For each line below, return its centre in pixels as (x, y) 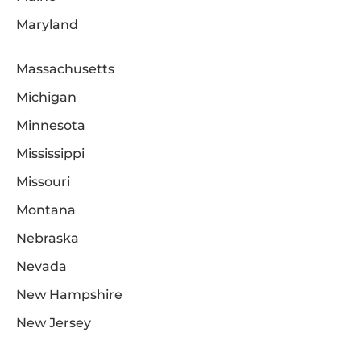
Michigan (46, 98)
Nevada (41, 267)
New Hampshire (69, 295)
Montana (46, 210)
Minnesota (51, 126)
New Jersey (54, 323)
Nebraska (48, 239)
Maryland (47, 25)
